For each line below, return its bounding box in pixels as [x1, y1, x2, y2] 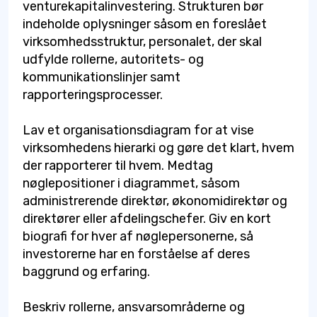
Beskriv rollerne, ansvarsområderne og [23, 299, 245, 315]
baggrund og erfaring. [23, 263, 150, 279]
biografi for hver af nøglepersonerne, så [23, 228, 253, 244]
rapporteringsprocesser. [23, 86, 163, 103]
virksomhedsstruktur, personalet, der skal [23, 33, 262, 50]
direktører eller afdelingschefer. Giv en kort [23, 210, 271, 226]
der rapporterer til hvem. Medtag [23, 157, 213, 173]
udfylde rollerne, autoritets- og [23, 51, 204, 67]
